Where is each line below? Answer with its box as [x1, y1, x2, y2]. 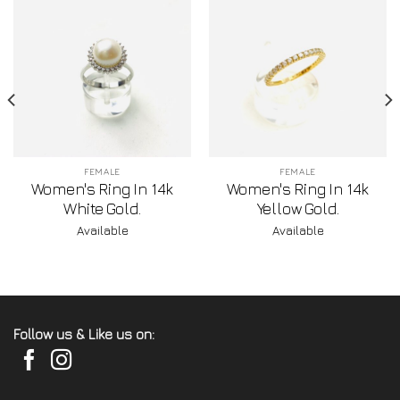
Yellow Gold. [256, 199, 339, 219]
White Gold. [63, 199, 141, 219]
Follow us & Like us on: [13, 326, 154, 343]
